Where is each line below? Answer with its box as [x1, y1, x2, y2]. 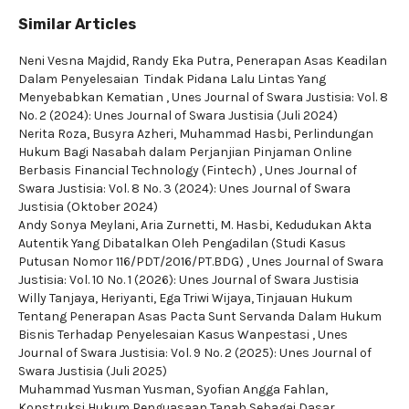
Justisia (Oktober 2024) [18, 199, 158, 215]
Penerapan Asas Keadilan [236, 53, 387, 68]
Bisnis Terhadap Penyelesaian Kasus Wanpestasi [18, 327, 312, 342]
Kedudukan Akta [275, 217, 372, 233]
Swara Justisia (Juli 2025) [18, 363, 167, 379]
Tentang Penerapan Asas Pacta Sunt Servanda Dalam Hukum [18, 309, 382, 324]
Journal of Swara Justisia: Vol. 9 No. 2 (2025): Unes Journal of [18, 345, 372, 361]
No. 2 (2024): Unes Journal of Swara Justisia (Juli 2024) [18, 108, 338, 123]
